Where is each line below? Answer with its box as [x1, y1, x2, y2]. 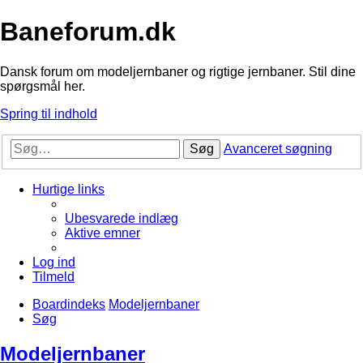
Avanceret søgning [224, 142, 332, 156]
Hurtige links [32, 182, 105, 197]
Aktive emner [65, 226, 140, 241]
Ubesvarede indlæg [65, 211, 178, 226]
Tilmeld [32, 270, 75, 284]
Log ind [32, 255, 75, 270]
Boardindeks [32, 297, 105, 312]
